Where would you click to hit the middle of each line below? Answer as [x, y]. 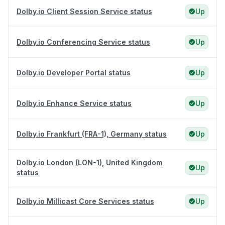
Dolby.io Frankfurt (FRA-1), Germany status [92, 134]
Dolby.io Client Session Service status [84, 12]
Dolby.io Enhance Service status [74, 103]
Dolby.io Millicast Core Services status [85, 201]
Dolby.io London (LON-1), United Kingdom [89, 163]
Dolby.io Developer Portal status [74, 73]
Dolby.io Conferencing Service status [83, 42]
